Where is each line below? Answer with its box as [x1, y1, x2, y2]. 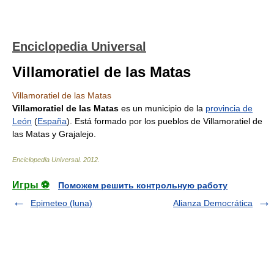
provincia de [206, 103, 253, 113]
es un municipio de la [119, 103, 206, 113]
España [37, 116, 67, 126]
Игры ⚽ [12, 180, 50, 190]
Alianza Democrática [173, 198, 253, 208]
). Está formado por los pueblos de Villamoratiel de [67, 116, 262, 126]
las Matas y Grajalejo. [12, 129, 96, 139]
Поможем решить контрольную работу [58, 180, 228, 190]
